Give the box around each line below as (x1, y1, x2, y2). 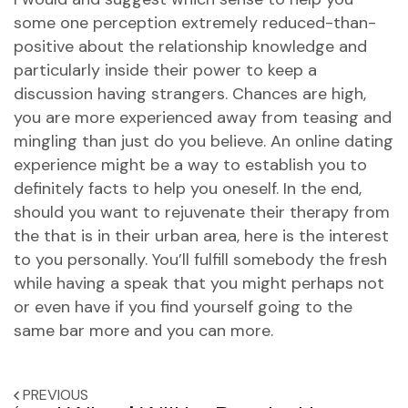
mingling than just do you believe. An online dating (14, 130, 393, 152)
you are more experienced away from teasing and (14, 107, 392, 128)
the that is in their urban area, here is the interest (14, 225, 389, 247)
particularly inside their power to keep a (14, 59, 317, 81)
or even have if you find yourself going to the (14, 296, 352, 318)
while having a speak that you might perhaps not (14, 272, 384, 294)
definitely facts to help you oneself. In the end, (14, 178, 362, 199)
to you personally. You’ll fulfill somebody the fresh (14, 249, 387, 270)
